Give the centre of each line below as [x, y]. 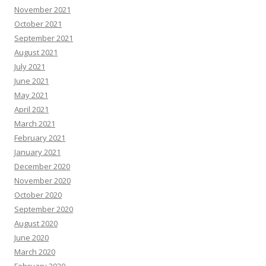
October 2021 [38, 24]
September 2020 [44, 209]
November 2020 [42, 181]
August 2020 [36, 224]
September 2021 [44, 38]
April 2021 [31, 110]
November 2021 [42, 10]
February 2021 [40, 138]
